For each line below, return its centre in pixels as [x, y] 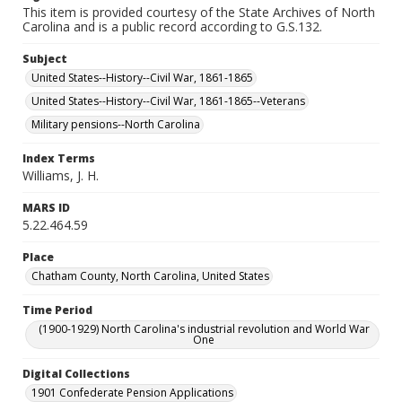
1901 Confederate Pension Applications [132, 393]
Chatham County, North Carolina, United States [150, 276]
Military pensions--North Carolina [116, 124]
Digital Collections [76, 374]
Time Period [57, 310]
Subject [45, 59]
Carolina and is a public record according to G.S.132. [172, 26]
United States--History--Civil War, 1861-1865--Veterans [168, 101]
